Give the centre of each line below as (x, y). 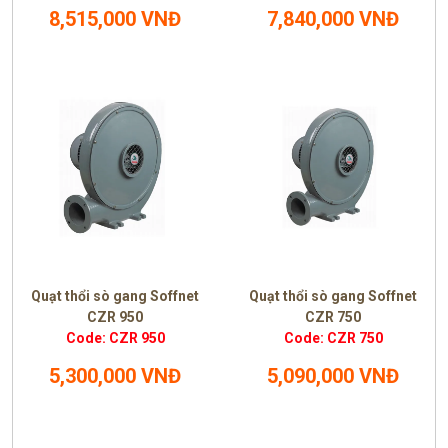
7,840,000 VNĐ (333, 19)
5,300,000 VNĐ (115, 376)
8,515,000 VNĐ (115, 19)
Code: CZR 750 (333, 338)
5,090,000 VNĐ (333, 376)
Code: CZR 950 (115, 338)
